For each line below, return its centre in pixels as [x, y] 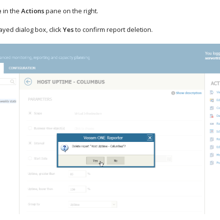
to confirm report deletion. [113, 29]
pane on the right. [71, 11]
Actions [33, 11]
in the [11, 11]
